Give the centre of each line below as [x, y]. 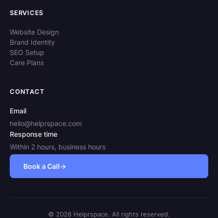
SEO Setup [27, 52]
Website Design [34, 32]
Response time [34, 134]
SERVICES [27, 13]
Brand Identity [32, 42]
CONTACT [27, 91]
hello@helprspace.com [46, 123]
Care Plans [27, 63]
